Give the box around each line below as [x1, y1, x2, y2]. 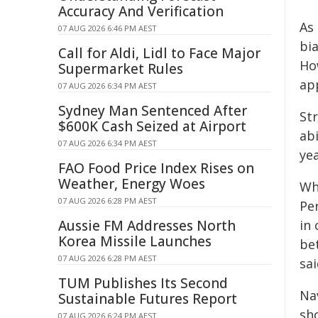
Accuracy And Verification [58, 2, 224, 21]
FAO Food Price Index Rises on [58, 159, 254, 177]
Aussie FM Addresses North [58, 216, 236, 235]
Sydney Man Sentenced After [58, 102, 247, 120]
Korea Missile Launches [58, 232, 212, 251]
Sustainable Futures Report [58, 290, 237, 308]
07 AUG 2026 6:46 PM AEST [58, 23, 157, 33]
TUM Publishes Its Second [58, 274, 228, 292]
